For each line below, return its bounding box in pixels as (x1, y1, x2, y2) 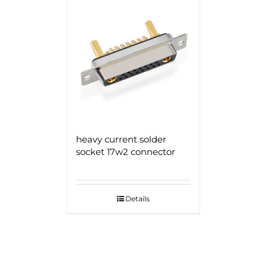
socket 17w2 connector (75, 145, 175, 157)
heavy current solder (75, 133, 166, 145)
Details (125, 194, 150, 203)
